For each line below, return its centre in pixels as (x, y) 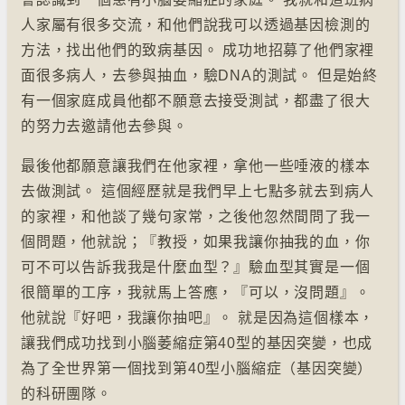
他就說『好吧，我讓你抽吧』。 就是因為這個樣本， (198, 318)
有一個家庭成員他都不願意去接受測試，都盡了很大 (196, 101)
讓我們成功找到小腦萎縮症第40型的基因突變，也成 (197, 343)
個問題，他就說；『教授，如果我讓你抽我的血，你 (196, 242)
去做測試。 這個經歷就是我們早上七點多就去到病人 (198, 191)
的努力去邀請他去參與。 (104, 126)
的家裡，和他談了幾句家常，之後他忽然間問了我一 (196, 217)
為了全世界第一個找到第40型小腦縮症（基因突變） (197, 368)
